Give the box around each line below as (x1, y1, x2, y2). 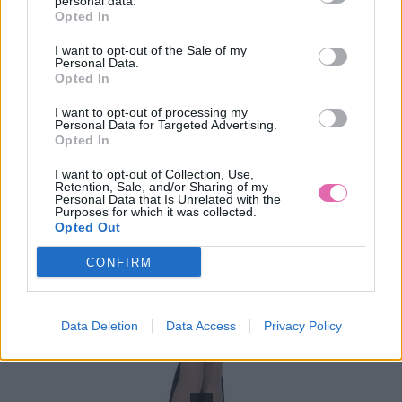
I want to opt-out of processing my (55, 105, 248, 119)
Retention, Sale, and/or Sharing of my (55, 179, 268, 194)
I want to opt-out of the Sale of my (55, 43, 247, 57)
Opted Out (55, 220, 121, 234)
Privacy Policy (263, 319, 342, 333)
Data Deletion (60, 319, 138, 333)
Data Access (165, 319, 236, 333)
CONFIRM (85, 255, 153, 269)
